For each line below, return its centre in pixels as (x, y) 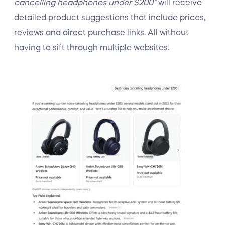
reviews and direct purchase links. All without (101, 32)
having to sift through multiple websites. (93, 47)
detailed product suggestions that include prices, (110, 17)
